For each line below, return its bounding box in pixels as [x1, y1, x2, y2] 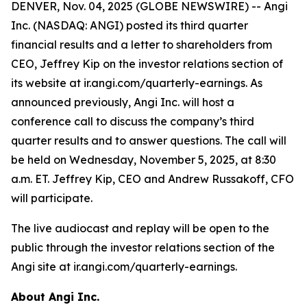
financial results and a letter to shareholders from [11, 38, 272, 51]
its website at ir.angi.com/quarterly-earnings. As [11, 76, 262, 90]
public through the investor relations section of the [11, 241, 275, 254]
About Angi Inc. [11, 290, 99, 304]
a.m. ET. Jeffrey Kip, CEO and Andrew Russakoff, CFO [11, 172, 294, 186]
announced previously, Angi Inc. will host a [11, 95, 234, 109]
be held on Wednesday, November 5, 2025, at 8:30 [11, 153, 276, 167]
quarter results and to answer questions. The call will [11, 134, 286, 147]
